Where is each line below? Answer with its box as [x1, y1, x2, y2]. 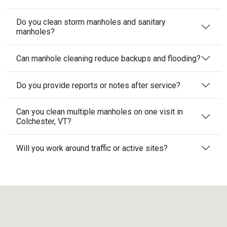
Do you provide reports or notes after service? [16, 80, 180, 90]
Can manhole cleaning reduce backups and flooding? [16, 53, 201, 63]
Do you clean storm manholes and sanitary [16, 17, 166, 27]
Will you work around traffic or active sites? [16, 143, 168, 153]
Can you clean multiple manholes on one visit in [16, 107, 183, 117]
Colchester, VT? [16, 117, 71, 126]
